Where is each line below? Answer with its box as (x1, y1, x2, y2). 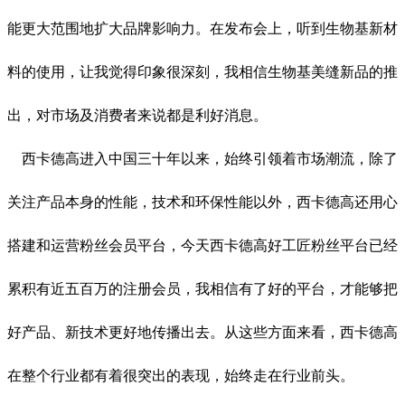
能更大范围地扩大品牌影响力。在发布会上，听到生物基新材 (7, 21, 398, 37)
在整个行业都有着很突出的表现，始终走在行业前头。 (7, 368, 354, 384)
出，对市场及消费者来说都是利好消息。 (7, 108, 268, 124)
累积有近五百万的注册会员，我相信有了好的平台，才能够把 (7, 281, 398, 297)
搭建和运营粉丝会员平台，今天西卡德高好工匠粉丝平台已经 (7, 238, 398, 254)
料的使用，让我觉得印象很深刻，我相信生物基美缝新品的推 (7, 64, 398, 80)
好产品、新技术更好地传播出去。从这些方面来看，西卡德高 (7, 325, 398, 341)
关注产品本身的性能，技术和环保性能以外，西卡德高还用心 (7, 194, 398, 211)
